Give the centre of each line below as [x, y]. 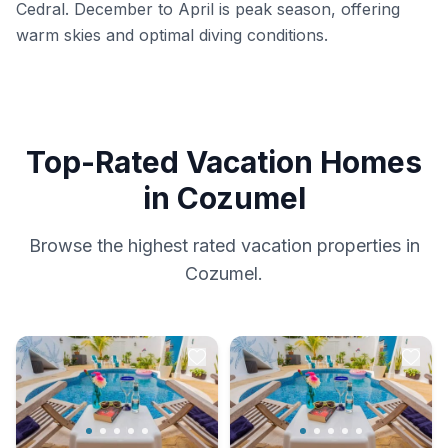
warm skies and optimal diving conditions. [172, 35]
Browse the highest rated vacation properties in [224, 245]
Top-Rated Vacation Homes [224, 162]
